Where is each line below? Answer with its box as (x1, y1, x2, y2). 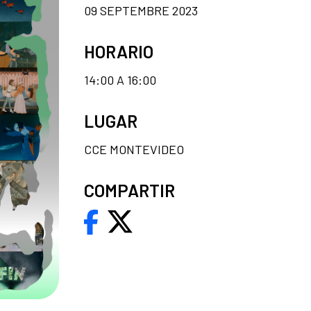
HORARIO (84, 40, 153, 62)
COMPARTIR (84, 179, 175, 201)
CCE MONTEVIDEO (84, 141, 184, 157)
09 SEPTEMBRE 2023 (84, 2, 198, 18)
